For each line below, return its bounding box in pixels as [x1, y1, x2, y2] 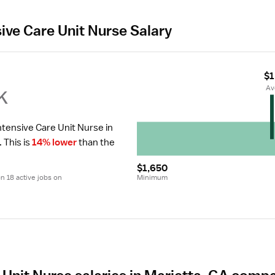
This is [2, 136, 32, 149]
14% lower [32, 136, 77, 149]
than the [77, 136, 115, 149]
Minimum [137, 172, 168, 182]
